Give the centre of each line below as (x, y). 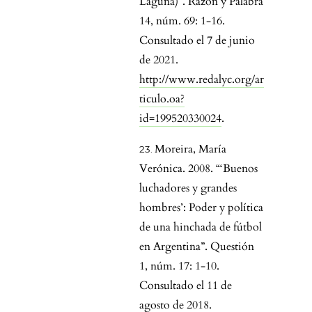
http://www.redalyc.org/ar (202, 80)
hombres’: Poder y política (201, 208)
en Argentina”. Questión (197, 247)
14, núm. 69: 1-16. (182, 21)
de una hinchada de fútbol (201, 227)
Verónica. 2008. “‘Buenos (198, 169)
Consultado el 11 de (186, 286)
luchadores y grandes (188, 188)
